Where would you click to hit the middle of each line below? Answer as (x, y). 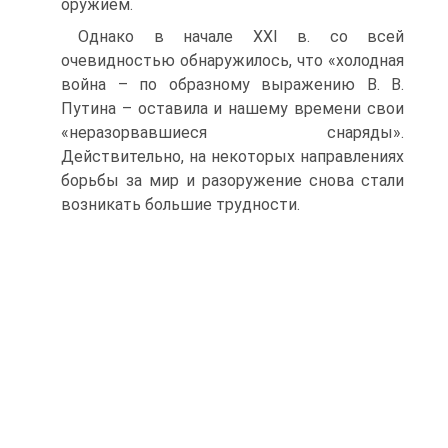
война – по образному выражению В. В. (232, 84)
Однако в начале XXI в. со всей (241, 36)
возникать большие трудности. (180, 204)
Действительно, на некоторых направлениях (232, 156)
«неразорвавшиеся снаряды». (232, 132)
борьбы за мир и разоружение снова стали (232, 180)
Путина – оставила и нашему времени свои (232, 108)
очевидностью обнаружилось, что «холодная (232, 60)
